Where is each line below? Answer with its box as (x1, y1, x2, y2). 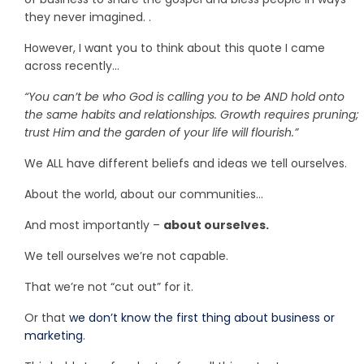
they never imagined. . (24, 9, 151, 26)
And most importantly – (24, 217, 163, 234)
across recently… (24, 58, 119, 75)
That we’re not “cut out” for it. (24, 279, 193, 296)
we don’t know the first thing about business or (69, 310, 335, 327)
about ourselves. (163, 217, 269, 234)
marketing (24, 327, 83, 344)
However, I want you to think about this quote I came (24, 40, 325, 57)
